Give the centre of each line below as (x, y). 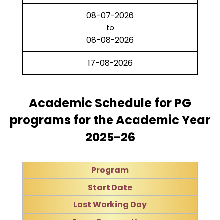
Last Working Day (110, 205)
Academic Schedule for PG (110, 103)
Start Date (110, 187)
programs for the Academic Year (110, 120)
